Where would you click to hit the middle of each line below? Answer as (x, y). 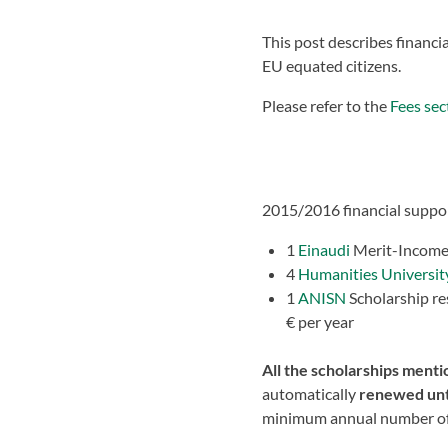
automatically (309, 393)
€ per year (320, 321)
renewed (390, 393)
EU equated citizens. (331, 65)
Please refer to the (326, 105)
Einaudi (324, 249)
